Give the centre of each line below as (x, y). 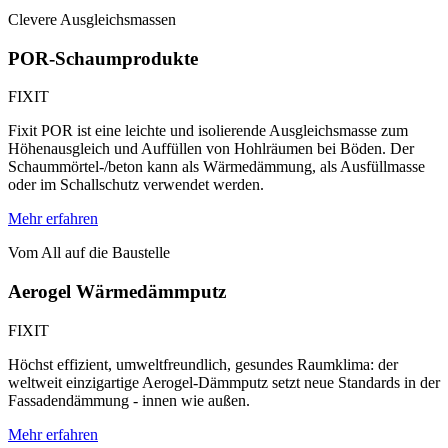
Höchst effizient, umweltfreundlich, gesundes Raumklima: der (203, 364)
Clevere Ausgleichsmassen (92, 19)
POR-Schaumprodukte (103, 58)
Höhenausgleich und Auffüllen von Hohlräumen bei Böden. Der (211, 149)
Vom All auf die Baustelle (89, 253)
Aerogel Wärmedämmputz (117, 292)
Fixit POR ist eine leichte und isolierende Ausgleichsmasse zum (208, 131)
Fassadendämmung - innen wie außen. (129, 400)
